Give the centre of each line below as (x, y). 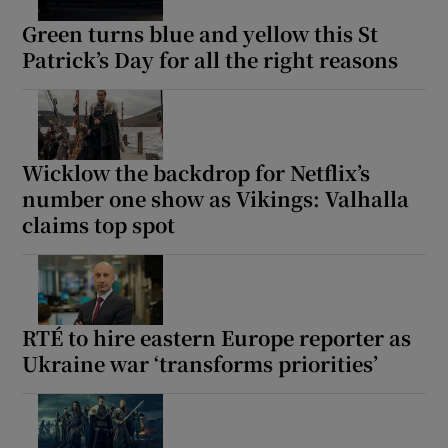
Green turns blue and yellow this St (200, 33)
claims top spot (99, 224)
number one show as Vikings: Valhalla (216, 198)
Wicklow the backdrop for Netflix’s (196, 172)
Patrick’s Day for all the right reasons (210, 59)
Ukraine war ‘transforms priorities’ (200, 363)
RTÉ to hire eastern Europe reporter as (217, 337)
